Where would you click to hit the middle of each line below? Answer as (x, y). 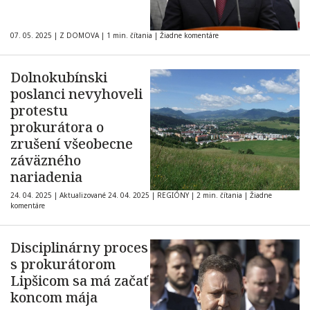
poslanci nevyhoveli (76, 94)
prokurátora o (57, 127)
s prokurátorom (63, 264)
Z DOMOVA (79, 35)
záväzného (46, 160)
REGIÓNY (173, 195)
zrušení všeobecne (72, 144)
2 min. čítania (219, 195)
